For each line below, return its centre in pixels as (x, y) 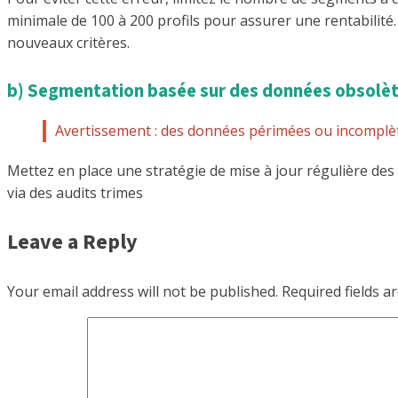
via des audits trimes (75, 192)
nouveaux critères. (68, 42)
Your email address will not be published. (143, 291)
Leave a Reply (72, 242)
